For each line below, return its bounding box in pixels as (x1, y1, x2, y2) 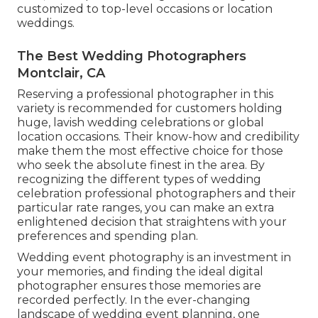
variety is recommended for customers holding (17, 102, 283, 116)
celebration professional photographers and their (17, 187, 296, 201)
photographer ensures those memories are (17, 279, 261, 293)
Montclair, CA (17, 65, 105, 82)
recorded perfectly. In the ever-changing (17, 293, 251, 307)
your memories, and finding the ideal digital (17, 265, 263, 279)
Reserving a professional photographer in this (17, 87, 273, 102)
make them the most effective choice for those (17, 144, 283, 158)
